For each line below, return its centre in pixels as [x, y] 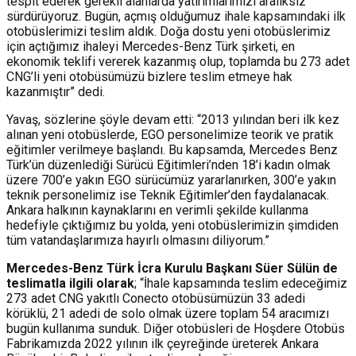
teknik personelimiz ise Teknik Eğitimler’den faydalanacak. [168, 195]
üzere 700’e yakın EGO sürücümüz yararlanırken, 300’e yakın [171, 180]
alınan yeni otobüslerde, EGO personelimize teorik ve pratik [170, 135]
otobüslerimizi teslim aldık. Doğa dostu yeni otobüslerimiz [168, 32]
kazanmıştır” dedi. [56, 92]
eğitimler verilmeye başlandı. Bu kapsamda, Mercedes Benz [172, 150]
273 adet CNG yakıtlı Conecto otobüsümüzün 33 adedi [156, 299]
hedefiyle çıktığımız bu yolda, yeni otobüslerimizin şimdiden [172, 226]
